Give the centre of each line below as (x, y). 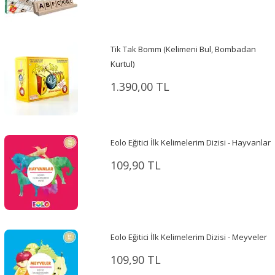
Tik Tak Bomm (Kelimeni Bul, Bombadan (183, 49)
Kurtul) (122, 64)
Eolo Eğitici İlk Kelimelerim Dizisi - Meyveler (188, 237)
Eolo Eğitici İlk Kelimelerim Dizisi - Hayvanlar (190, 143)
